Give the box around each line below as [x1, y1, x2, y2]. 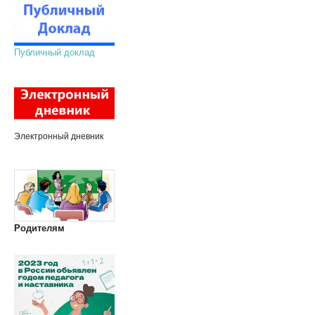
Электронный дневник [13, 131, 103, 142]
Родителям [13, 222, 65, 233]
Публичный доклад [13, 47, 95, 58]
